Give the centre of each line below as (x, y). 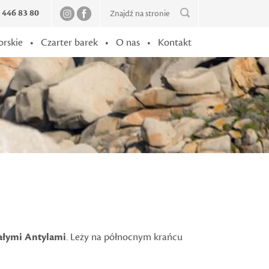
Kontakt (175, 43)
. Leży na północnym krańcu (124, 237)
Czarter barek (69, 43)
